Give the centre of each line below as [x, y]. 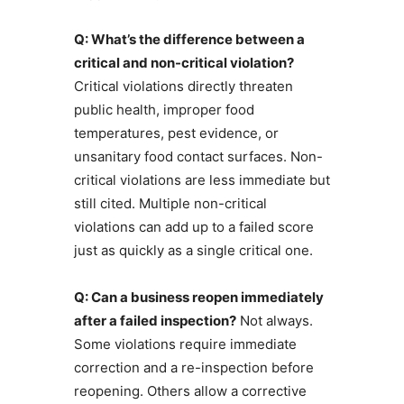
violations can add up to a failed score [193, 227]
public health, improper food [164, 110]
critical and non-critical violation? [184, 63]
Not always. [274, 321]
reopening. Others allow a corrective [190, 391]
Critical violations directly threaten [183, 87]
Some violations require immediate [185, 344]
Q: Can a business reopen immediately [198, 298]
